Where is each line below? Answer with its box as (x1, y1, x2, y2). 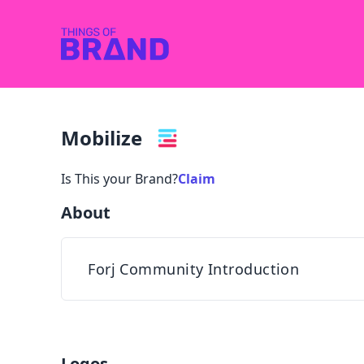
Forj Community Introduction (88, 259, 300, 279)
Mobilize (61, 124, 143, 151)
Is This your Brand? (61, 170, 179, 188)
